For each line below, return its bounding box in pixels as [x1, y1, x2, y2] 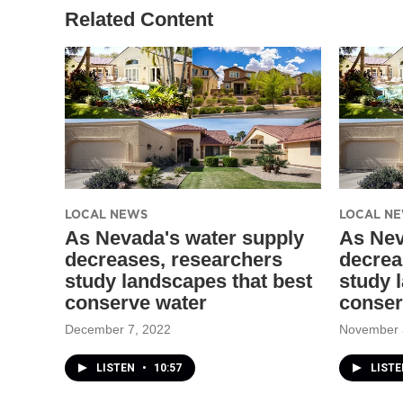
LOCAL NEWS [65, 205, 148, 222]
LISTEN [96, 361, 138, 374]
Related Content [65, 7, 213, 31]
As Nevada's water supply [65, 226, 304, 249]
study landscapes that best [65, 269, 312, 292]
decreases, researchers [65, 247, 282, 271]
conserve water [65, 291, 207, 314]
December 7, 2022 [65, 321, 171, 336]
